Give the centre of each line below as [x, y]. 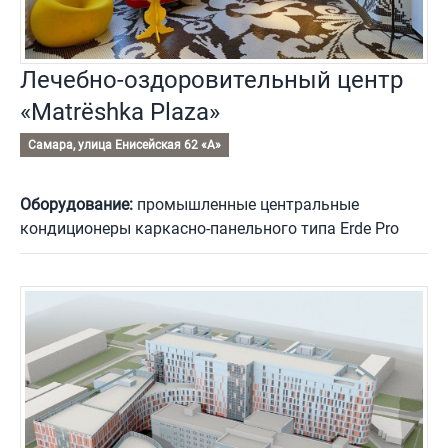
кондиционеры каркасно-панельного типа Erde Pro [209, 228]
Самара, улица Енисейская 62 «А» [124, 144]
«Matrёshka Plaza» [120, 111]
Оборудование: [76, 204]
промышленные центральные [246, 204]
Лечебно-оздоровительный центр [211, 79]
